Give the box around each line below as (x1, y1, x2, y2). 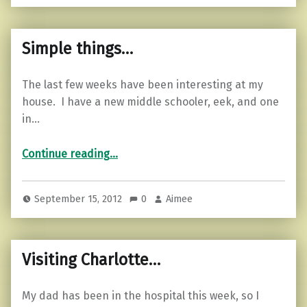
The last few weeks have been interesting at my (22, 77, 263, 91)
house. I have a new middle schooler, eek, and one (22, 95, 279, 108)
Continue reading (22, 147, 110, 160)
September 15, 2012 (34, 192, 125, 205)
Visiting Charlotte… (22, 249, 160, 269)
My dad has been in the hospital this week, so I (22, 288, 259, 302)
